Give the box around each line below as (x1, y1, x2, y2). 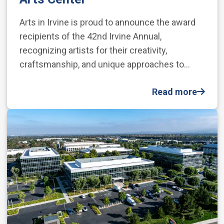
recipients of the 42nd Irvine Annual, (19, 31, 161, 42)
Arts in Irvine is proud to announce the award (19, 17, 195, 28)
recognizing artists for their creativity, (19, 45, 167, 56)
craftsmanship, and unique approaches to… (19, 59, 190, 70)
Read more (151, 86, 197, 97)
